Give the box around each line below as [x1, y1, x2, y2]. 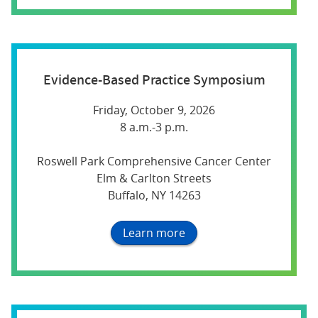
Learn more [123, 224, 185, 241]
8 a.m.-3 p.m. [120, 119, 188, 135]
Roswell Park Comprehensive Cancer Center [37, 153, 271, 169]
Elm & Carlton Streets [97, 170, 212, 186]
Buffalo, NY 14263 [107, 187, 201, 203]
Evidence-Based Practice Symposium [43, 69, 265, 89]
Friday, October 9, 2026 [93, 102, 215, 118]
